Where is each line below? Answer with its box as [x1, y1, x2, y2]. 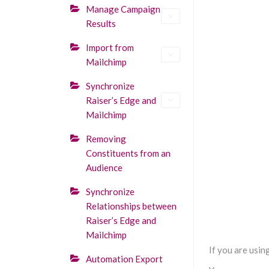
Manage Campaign [86, 4, 160, 14]
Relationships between [86, 201, 177, 211]
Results [86, 18, 116, 29]
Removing [86, 133, 126, 144]
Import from [86, 42, 134, 53]
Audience [86, 162, 122, 173]
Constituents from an [86, 148, 171, 159]
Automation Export [86, 253, 163, 264]
